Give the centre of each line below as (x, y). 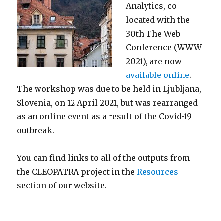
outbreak (35, 130)
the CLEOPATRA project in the (77, 172)
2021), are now (154, 61)
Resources (158, 172)
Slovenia (34, 103)
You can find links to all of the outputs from (104, 158)
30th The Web (153, 34)
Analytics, (147, 6)
